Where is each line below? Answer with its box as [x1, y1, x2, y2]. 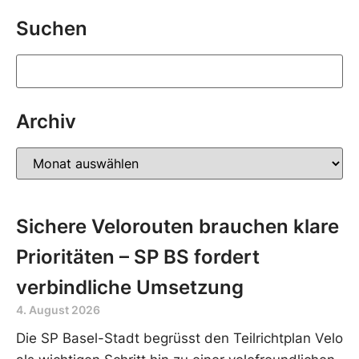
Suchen [16, 16, 87, 40]
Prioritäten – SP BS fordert [16, 244, 260, 268]
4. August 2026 [16, 302, 100, 317]
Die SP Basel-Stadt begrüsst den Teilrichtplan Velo [16, 329, 343, 346]
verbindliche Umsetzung [16, 275, 244, 299]
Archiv [16, 109, 76, 133]
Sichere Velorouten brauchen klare [16, 214, 339, 238]
